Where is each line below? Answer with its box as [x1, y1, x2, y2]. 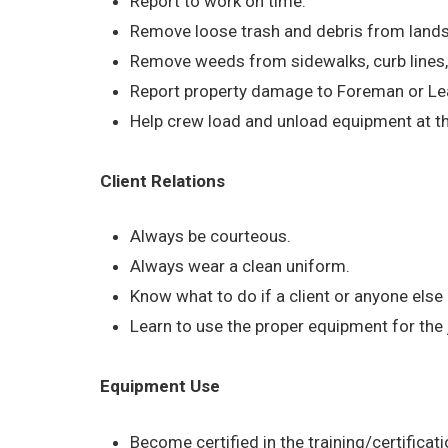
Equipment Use [100, 376, 221, 397]
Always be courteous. [130, 226, 292, 247]
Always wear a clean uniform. [130, 256, 351, 277]
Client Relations [100, 170, 226, 191]
